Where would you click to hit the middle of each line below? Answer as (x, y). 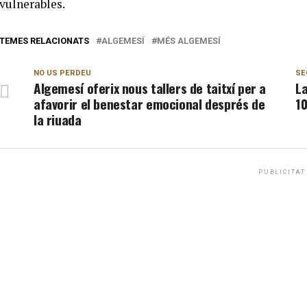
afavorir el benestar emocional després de (149, 104)
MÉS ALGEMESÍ (189, 41)
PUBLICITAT (282, 172)
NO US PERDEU (62, 73)
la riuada (58, 120)
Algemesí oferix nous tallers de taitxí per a (150, 88)
